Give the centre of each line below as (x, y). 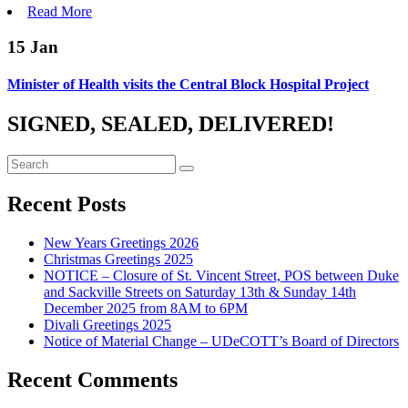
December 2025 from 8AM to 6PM (146, 308)
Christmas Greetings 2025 (118, 259)
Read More (60, 11)
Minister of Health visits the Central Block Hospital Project (188, 84)
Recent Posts (66, 204)
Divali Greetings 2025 (107, 324)
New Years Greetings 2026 (121, 242)
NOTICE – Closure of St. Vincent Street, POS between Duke (221, 275)
